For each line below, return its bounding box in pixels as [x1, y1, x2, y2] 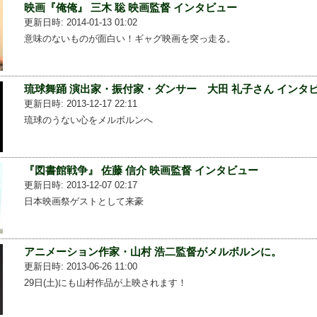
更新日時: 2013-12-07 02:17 [23, 179, 137, 190]
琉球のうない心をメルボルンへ [23, 114, 153, 125]
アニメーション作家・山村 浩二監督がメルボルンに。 [23, 246, 282, 258]
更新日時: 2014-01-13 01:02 [23, 16, 137, 28]
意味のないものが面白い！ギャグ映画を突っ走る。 [23, 33, 236, 44]
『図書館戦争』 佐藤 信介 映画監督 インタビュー [23, 163, 258, 176]
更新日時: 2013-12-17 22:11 [23, 98, 137, 109]
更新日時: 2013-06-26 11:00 [23, 261, 137, 272]
